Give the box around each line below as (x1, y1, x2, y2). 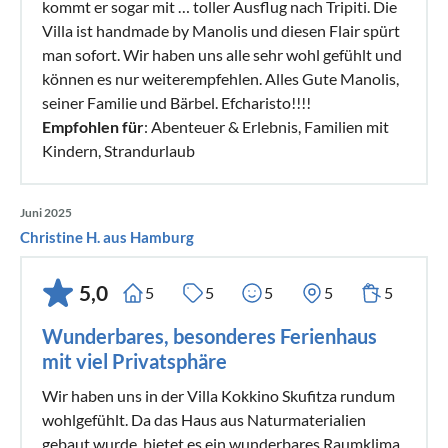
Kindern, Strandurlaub (42, 140, 195, 160)
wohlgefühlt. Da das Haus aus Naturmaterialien (42, 409, 366, 429)
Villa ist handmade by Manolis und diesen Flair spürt (42, 20, 400, 40)
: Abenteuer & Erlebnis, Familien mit (144, 116, 389, 136)
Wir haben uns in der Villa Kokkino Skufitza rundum (42, 385, 395, 405)
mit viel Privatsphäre (42, 348, 227, 373)
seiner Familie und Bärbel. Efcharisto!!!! (42, 92, 311, 112)
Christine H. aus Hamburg (20, 227, 194, 246)
